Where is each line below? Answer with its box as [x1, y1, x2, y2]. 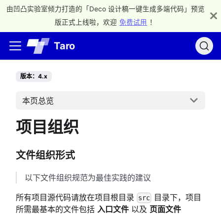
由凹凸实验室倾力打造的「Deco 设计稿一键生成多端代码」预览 [6, 5, 205, 13]
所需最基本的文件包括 [16, 204, 97, 214]
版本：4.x [20, 73, 47, 80]
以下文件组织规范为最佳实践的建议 [25, 172, 151, 183]
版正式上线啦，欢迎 [55, 18, 117, 26]
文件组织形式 [16, 149, 75, 161]
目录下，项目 [151, 192, 202, 202]
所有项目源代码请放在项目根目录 [16, 192, 137, 202]
